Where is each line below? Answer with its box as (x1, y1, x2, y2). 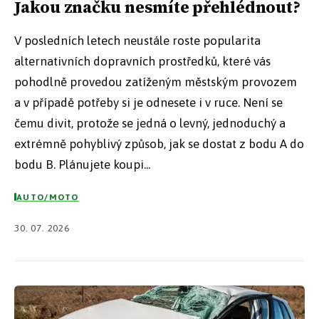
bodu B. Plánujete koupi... (14, 157, 150, 172)
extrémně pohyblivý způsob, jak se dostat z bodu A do (14, 137, 304, 152)
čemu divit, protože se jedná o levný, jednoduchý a (14, 116, 286, 131)
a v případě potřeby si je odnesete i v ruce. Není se (14, 95, 283, 110)
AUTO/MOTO (16, 192, 79, 202)
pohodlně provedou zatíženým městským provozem (14, 75, 297, 90)
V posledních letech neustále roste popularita (14, 33, 261, 48)
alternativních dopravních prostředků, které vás (14, 54, 271, 69)
